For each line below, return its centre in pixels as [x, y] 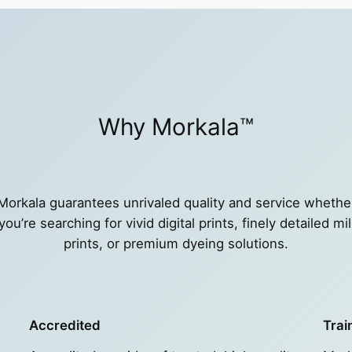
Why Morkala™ [176, 127]
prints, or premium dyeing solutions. [176, 244]
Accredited [65, 326]
